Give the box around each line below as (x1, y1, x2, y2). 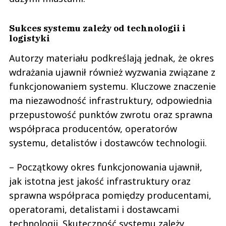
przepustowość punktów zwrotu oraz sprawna (9, 108, 212, 121)
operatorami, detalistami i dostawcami (9, 203, 179, 216)
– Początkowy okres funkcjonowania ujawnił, (9, 161, 202, 174)
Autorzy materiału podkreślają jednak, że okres (9, 52, 214, 65)
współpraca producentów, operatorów (9, 123, 177, 135)
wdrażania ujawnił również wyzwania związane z (9, 66, 215, 79)
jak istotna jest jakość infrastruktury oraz (9, 175, 191, 188)
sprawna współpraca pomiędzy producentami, (9, 189, 211, 202)
